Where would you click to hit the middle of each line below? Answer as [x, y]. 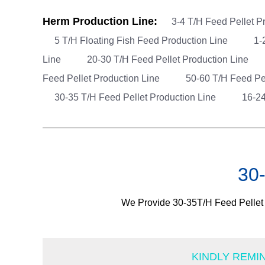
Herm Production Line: [100, 21]
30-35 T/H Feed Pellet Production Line [136, 97]
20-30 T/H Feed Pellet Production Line [169, 59]
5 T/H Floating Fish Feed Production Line [142, 41]
